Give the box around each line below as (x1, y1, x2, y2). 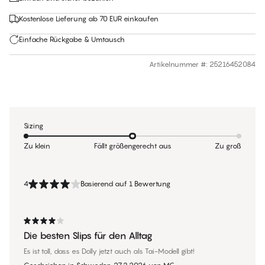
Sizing (24, 121, 43, 131)
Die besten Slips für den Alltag (24, 230, 153, 242)
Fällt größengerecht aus (93, 141, 172, 151)
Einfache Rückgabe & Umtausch (19, 35, 125, 44)
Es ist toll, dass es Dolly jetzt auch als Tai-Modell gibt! (24, 247, 195, 256)
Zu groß (215, 141, 241, 151)
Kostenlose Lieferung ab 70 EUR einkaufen (19, 14, 159, 24)
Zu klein (24, 141, 50, 151)
